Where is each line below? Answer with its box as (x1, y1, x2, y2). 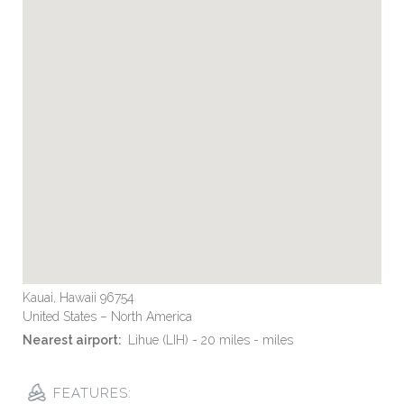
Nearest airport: (23, 332, 122, 347)
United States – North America (23, 308, 192, 324)
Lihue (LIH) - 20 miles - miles (124, 332, 293, 347)
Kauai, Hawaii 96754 (23, 289, 134, 305)
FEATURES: (53, 384, 132, 401)
